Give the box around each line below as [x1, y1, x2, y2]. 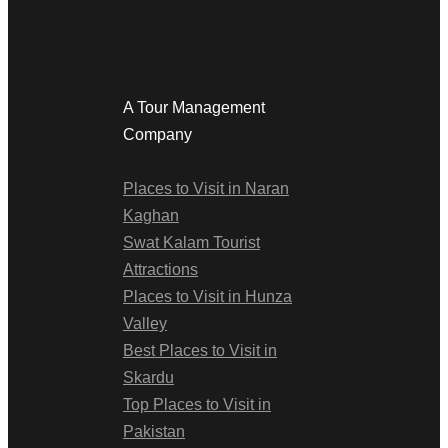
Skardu [123, 369, 174, 387]
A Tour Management [123, 99, 265, 117]
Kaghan [123, 207, 179, 225]
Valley [123, 315, 167, 333]
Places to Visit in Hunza [123, 288, 292, 306]
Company [123, 126, 192, 144]
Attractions [123, 261, 198, 279]
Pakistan [123, 423, 185, 441]
